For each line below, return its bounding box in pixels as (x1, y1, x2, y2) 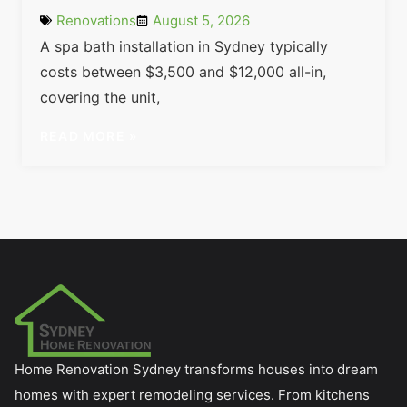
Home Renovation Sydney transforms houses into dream (15, 360, 378, 378)
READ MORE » (40, 128, 138, 144)
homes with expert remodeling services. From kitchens (15, 385, 370, 403)
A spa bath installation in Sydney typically (40, 36, 328, 55)
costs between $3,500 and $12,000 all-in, (40, 62, 326, 81)
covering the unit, (40, 87, 160, 106)
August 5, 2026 (153, 11, 250, 29)
